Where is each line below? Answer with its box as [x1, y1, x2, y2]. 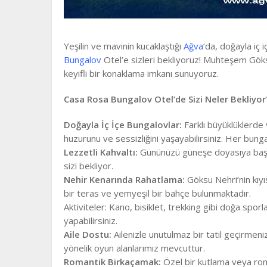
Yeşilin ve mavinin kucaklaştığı [64, 39, 184, 52]
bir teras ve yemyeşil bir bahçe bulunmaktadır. [64, 187, 251, 199]
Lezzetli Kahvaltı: [64, 145, 138, 158]
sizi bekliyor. [64, 159, 113, 172]
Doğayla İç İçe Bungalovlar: [64, 118, 182, 131]
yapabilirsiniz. [64, 214, 117, 226]
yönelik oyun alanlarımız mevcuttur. [64, 241, 205, 254]
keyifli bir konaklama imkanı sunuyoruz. [64, 67, 219, 79]
